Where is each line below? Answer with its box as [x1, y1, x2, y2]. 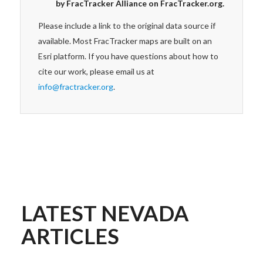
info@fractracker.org [38, 81, 113, 92]
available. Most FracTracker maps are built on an [38, 35, 212, 46]
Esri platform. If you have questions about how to [38, 50, 218, 61]
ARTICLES [21, 222, 119, 249]
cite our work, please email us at [38, 66, 154, 76]
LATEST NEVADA [21, 200, 189, 226]
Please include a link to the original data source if [38, 20, 215, 31]
